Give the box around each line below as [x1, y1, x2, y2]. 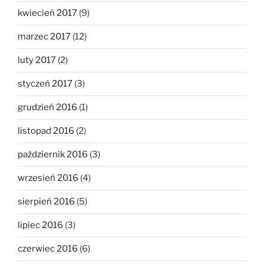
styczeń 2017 [18, 78, 72, 90]
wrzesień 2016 [18, 173, 78, 184]
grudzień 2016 [18, 102, 77, 113]
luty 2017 [18, 55, 56, 66]
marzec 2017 [18, 31, 71, 42]
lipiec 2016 [18, 220, 63, 231]
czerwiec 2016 [18, 243, 78, 255]
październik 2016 [18, 149, 88, 160]
